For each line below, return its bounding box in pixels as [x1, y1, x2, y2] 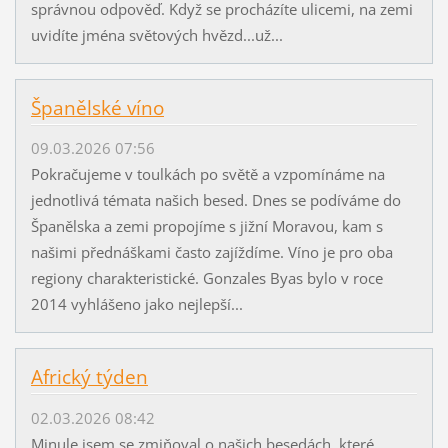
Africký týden [30, 364, 148, 391]
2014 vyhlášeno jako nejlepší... [30, 294, 243, 315]
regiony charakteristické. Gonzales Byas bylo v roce [30, 268, 383, 289]
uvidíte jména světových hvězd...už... [30, 25, 283, 46]
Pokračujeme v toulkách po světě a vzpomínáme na [30, 164, 385, 185]
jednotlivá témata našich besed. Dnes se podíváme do [30, 190, 401, 211]
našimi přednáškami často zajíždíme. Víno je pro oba [30, 242, 393, 263]
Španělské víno [30, 95, 164, 122]
